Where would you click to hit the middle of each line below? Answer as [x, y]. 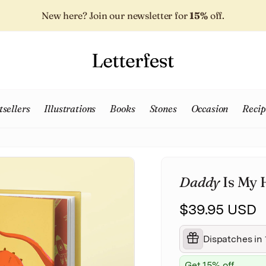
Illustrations [70, 109]
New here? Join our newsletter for [115, 15]
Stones [163, 109]
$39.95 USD [218, 209]
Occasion [210, 109]
